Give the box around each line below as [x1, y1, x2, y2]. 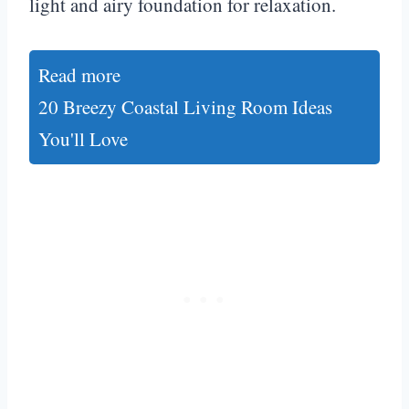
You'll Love [38, 125, 128, 152]
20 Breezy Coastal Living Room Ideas [38, 93, 332, 120]
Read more [38, 61, 121, 88]
